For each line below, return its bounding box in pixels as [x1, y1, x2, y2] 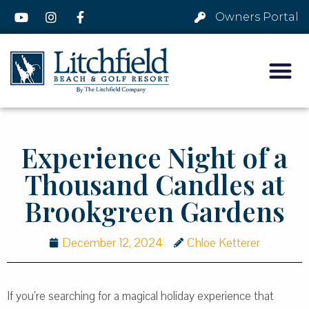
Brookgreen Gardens [24, 192, 285, 229]
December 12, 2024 [62, 234, 163, 251]
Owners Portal [215, 10, 299, 23]
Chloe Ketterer [187, 234, 260, 251]
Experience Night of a [21, 139, 288, 175]
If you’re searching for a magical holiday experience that [7, 288, 274, 304]
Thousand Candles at [24, 166, 285, 202]
